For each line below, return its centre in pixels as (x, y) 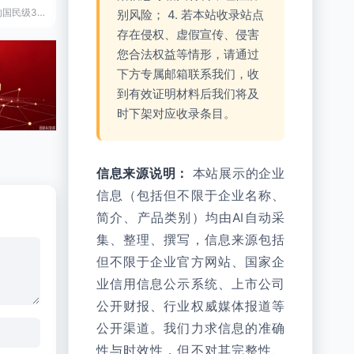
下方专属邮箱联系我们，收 (188, 74)
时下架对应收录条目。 (176, 113)
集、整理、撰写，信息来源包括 (190, 240)
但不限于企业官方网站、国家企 (190, 262)
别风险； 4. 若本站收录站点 (190, 15)
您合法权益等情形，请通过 (188, 54)
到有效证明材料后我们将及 (188, 94)
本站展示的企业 (237, 173)
